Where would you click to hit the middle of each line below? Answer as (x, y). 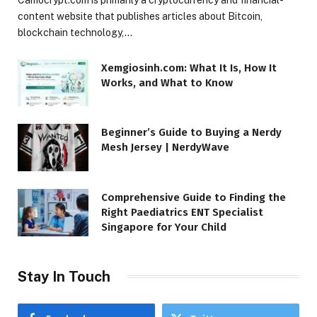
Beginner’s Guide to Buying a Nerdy (191, 133)
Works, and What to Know (167, 82)
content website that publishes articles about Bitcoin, (140, 16)
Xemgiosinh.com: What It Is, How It (189, 68)
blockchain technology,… (75, 32)
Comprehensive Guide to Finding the (194, 198)
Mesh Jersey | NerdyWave (165, 148)
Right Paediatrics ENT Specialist (182, 213)
